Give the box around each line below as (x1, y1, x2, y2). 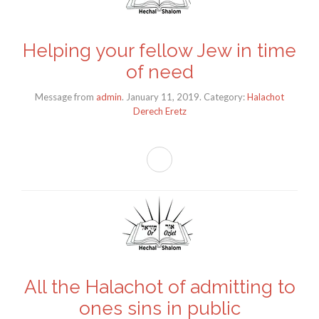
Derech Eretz (132, 105, 187, 117)
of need (125, 61, 194, 83)
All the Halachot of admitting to (23, 276, 296, 298)
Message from (35, 91, 94, 103)
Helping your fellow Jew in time (23, 39, 296, 61)
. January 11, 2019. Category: (122, 91, 247, 103)
